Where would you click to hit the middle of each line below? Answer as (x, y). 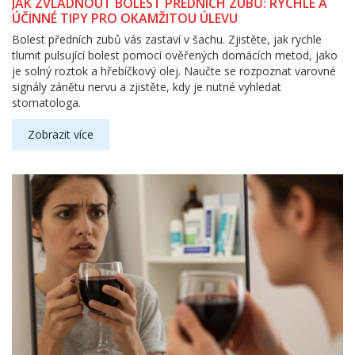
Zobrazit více (61, 135)
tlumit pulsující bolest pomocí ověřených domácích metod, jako (175, 55)
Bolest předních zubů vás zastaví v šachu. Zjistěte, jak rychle (167, 40)
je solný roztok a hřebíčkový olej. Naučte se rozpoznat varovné (174, 71)
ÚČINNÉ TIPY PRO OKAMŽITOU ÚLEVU (125, 19)
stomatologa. (46, 103)
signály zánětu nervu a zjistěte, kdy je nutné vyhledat (147, 87)
